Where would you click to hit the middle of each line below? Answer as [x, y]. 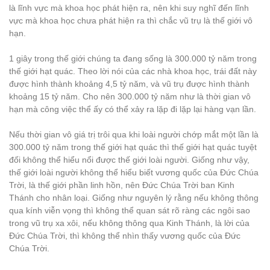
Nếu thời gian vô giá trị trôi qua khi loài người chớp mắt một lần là [134, 134]
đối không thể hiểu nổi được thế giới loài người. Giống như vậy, [129, 160]
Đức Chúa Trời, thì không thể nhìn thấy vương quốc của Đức [125, 236]
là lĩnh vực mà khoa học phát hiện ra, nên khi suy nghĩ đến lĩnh [129, 8]
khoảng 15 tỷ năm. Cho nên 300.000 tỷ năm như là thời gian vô [130, 96]
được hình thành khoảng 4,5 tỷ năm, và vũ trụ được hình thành [129, 84]
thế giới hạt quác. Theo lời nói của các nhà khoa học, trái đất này [133, 71]
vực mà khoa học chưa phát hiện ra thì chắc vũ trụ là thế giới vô [131, 20]
